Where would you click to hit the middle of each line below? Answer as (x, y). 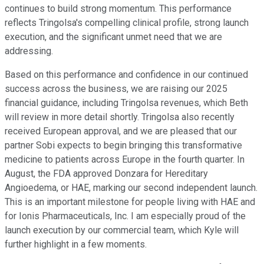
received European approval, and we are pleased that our (121, 131)
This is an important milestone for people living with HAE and (130, 202)
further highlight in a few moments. (76, 244)
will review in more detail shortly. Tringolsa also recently (120, 117)
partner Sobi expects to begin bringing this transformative (123, 145)
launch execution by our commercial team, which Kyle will (122, 230)
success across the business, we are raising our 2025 (116, 88)
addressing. (29, 51)
